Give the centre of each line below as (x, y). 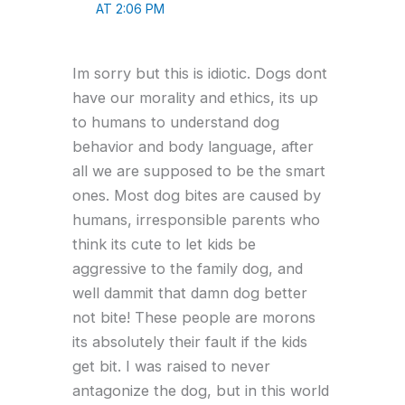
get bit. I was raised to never (171, 366)
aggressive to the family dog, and (188, 268)
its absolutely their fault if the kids (190, 341)
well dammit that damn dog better (190, 292)
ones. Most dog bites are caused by (197, 195)
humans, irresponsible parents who (196, 219)
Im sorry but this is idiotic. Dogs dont (200, 73)
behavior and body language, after (193, 146)
